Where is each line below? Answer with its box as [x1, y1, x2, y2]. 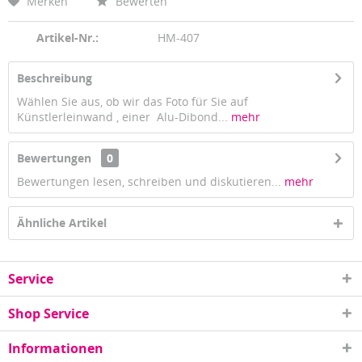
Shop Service [8, 305, 89, 322]
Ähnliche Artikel [17, 215, 107, 230]
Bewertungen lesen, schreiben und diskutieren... [17, 174, 281, 189]
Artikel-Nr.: [36, 30, 99, 45]
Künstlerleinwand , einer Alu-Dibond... [17, 109, 228, 124]
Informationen [8, 339, 103, 357]
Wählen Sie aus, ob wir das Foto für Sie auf [17, 94, 251, 109]
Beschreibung [17, 70, 92, 86]
